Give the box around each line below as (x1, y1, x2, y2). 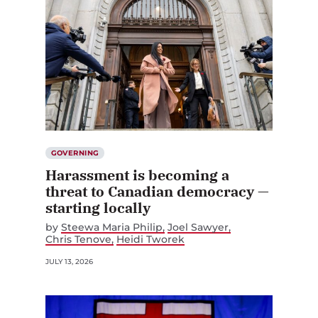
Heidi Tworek (116, 232, 185, 246)
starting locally (45, 197, 150, 217)
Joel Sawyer (168, 220, 229, 234)
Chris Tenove (45, 232, 111, 246)
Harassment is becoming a (45, 165, 229, 185)
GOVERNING (50, 148, 99, 158)
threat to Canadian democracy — (45, 181, 269, 201)
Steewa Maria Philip (61, 220, 163, 234)
